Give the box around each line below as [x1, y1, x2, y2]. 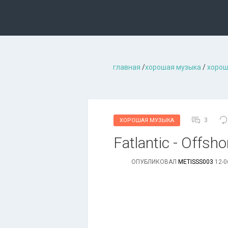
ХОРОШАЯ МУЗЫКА [120, 117, 174, 124]
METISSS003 [178, 158, 213, 165]
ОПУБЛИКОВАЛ [131, 158, 178, 165]
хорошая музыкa [145, 63, 201, 71]
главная [113, 63, 140, 71]
